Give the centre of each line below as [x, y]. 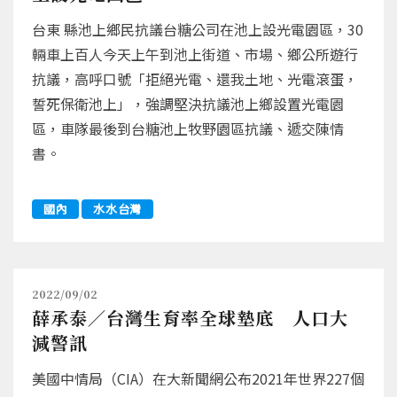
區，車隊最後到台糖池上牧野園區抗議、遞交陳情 [188, 128]
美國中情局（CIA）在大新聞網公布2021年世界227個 [198, 378]
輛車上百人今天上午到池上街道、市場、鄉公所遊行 [195, 54]
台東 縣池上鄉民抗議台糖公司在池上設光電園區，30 [198, 29]
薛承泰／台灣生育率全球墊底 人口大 [190, 317]
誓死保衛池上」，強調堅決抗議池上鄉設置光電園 [188, 103]
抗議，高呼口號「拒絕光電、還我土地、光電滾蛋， [195, 78]
